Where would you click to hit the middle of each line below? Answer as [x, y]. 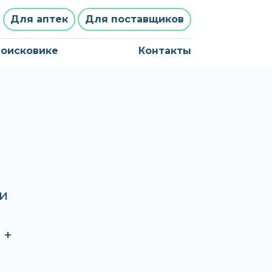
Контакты [165, 51]
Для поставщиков [134, 19]
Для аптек [39, 19]
